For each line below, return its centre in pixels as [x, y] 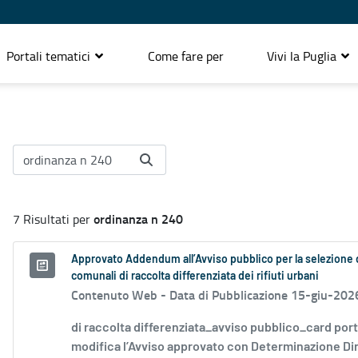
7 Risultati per [53, 219]
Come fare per [186, 56]
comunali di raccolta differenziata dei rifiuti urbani [195, 277]
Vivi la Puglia [303, 56]
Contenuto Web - [120, 295]
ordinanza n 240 [138, 219]
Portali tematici [50, 56]
